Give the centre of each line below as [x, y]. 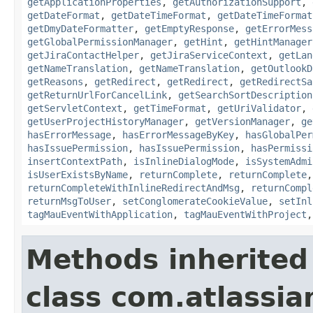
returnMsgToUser [69, 201]
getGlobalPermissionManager [100, 42]
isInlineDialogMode [184, 161]
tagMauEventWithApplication [100, 214]
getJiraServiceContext [209, 55]
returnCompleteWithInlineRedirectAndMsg [133, 188]
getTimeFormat [170, 108]
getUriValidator [259, 108]
